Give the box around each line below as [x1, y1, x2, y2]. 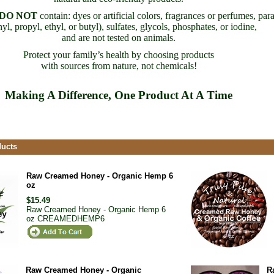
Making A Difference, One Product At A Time [5, 89, 232, 102]
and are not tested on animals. [62, 32, 176, 43]
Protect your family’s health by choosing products [23, 50, 214, 60]
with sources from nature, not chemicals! [40, 61, 197, 71]
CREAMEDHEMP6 [37, 214, 105, 223]
